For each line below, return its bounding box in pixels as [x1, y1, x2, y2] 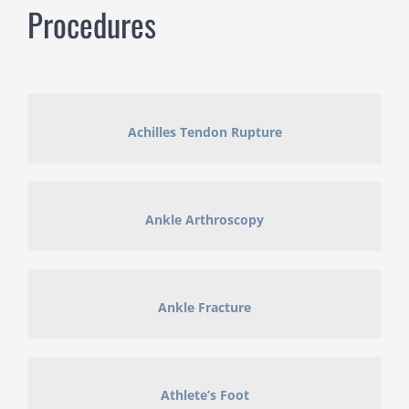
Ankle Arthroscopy [145, 210, 264, 228]
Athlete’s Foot [160, 385, 249, 404]
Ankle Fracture [158, 298, 251, 316]
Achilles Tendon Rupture [127, 122, 282, 141]
